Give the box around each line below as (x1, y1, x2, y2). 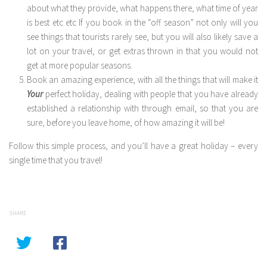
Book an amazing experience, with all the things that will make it (27, 74, 258, 86)
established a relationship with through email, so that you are (27, 103, 258, 114)
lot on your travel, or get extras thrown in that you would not (27, 45, 258, 57)
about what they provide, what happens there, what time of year (27, 2, 258, 14)
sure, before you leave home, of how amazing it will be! (27, 117, 225, 129)
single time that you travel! (9, 154, 103, 166)
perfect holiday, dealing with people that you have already (43, 88, 258, 100)
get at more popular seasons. (27, 60, 132, 72)
